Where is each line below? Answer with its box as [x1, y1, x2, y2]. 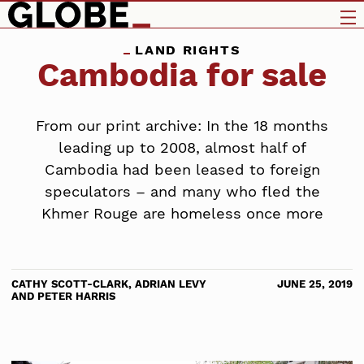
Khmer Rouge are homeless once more [41, 205, 323, 223]
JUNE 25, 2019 [277, 277, 353, 290]
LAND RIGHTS [129, 41, 241, 58]
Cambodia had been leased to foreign [44, 161, 320, 179]
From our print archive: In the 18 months [36, 117, 328, 135]
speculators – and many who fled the [44, 183, 320, 201]
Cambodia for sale [37, 56, 327, 95]
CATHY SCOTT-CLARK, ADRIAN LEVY [11, 277, 206, 290]
